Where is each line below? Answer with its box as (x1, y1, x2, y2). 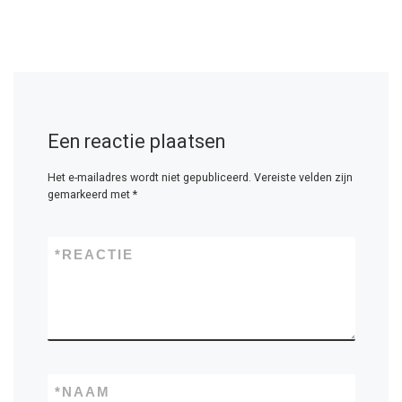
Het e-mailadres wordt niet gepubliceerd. (47, 170, 251, 184)
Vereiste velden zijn (253, 170, 353, 184)
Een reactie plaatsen (47, 130, 225, 153)
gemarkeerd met (47, 188, 133, 201)
